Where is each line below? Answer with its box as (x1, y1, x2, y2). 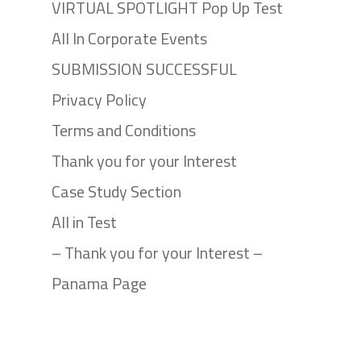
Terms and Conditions (52, 117, 196, 143)
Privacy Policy (52, 86, 147, 112)
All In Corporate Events (52, 25, 207, 51)
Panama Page (52, 270, 147, 296)
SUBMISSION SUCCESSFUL (52, 56, 237, 81)
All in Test (52, 209, 117, 234)
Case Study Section (52, 178, 181, 204)
